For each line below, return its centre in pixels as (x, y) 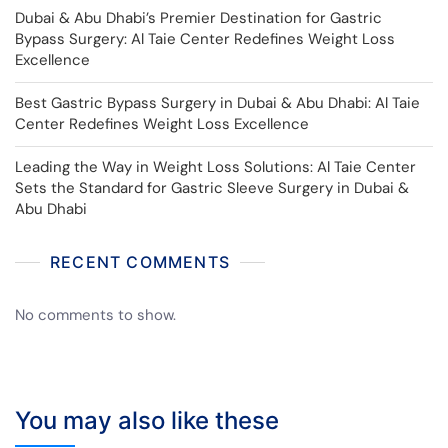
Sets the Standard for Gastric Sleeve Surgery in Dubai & (212, 187)
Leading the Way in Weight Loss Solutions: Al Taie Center (215, 166)
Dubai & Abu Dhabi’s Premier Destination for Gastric (198, 17)
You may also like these (147, 420)
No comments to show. (95, 314)
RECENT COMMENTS (140, 261)
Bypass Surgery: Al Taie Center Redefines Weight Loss (205, 38)
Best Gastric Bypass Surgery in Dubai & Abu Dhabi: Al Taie (217, 102)
